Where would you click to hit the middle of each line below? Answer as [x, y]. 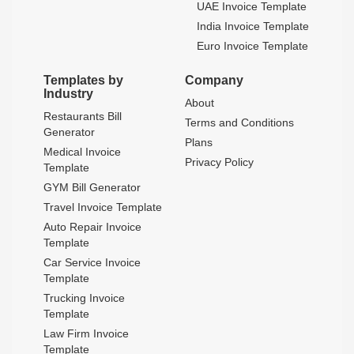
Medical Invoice [82, 152]
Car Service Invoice [92, 262]
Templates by [83, 80]
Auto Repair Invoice [92, 227]
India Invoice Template [253, 26]
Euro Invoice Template [252, 46]
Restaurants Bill [83, 116]
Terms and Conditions [239, 122]
